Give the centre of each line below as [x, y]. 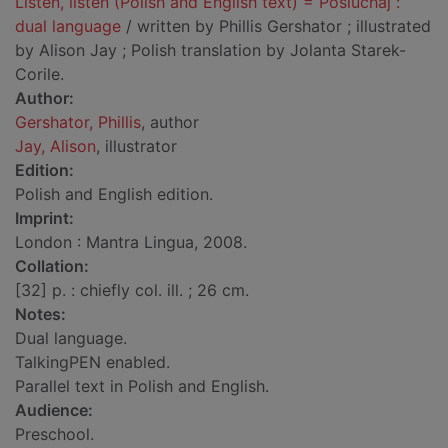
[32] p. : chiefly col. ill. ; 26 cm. [132, 290]
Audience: [54, 410]
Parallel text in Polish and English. [142, 386]
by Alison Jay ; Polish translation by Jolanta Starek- [210, 50]
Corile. [39, 74]
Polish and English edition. [114, 194]
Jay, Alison [55, 146]
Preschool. [54, 434]
